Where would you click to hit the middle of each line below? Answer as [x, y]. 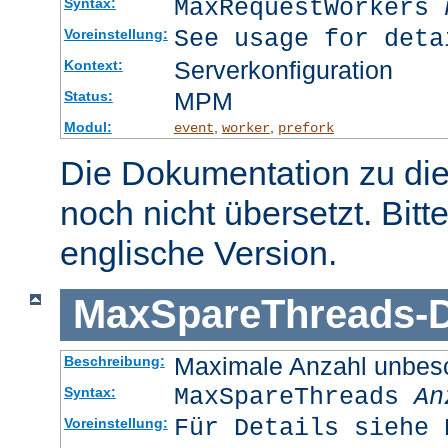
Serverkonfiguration [283, 70]
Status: [88, 96]
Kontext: [93, 65]
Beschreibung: [114, 360]
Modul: [87, 127]
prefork [305, 128]
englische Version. [198, 253]
